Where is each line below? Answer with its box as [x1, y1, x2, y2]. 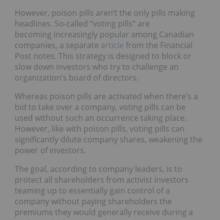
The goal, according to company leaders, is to [15, 163, 182, 174]
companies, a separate [15, 39, 101, 51]
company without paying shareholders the [15, 195, 172, 207]
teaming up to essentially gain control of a [15, 185, 170, 196]
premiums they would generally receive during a [15, 206, 193, 218]
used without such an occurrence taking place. [15, 112, 187, 123]
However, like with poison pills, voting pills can [15, 123, 185, 134]
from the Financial [124, 39, 192, 51]
